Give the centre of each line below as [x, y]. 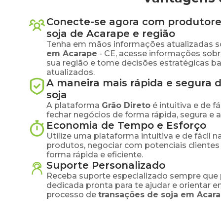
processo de [71, 195]
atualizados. [71, 72]
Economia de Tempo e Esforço [126, 125]
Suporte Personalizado [106, 165]
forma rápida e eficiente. [95, 155]
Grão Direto [126, 105]
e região [152, 34]
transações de [129, 195]
